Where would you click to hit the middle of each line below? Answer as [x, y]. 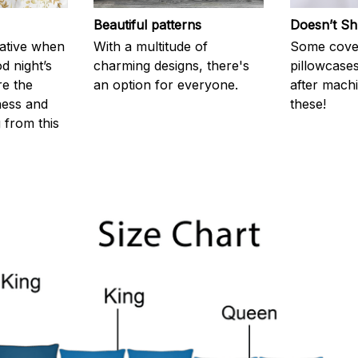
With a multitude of [151, 47]
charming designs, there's [172, 66]
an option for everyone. [166, 85]
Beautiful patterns [148, 24]
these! [308, 104]
